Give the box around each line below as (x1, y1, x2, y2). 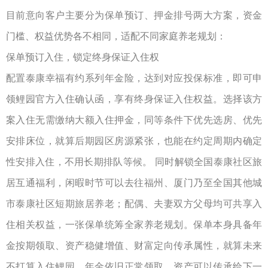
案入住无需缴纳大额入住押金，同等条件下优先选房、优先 (6, 115, 262, 126)
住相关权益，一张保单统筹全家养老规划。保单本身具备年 (6, 220, 262, 230)
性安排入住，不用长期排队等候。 (6, 157, 153, 167)
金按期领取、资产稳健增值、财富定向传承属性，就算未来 (6, 240, 262, 251)
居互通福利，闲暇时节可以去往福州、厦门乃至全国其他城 (6, 178, 262, 188)
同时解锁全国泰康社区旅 (154, 157, 263, 167)
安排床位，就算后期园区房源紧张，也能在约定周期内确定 (6, 136, 262, 147)
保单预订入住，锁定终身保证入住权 (6, 52, 159, 63)
